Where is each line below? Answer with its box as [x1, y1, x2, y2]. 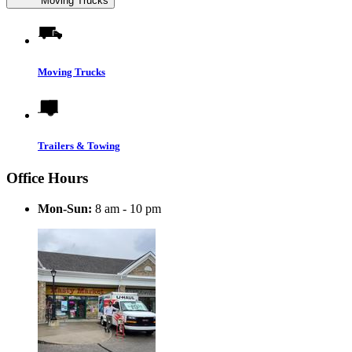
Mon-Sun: [38, 201, 92, 215]
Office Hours [6, 170, 88, 187]
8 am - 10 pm [92, 201, 161, 215]
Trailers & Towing [38, 139, 120, 152]
